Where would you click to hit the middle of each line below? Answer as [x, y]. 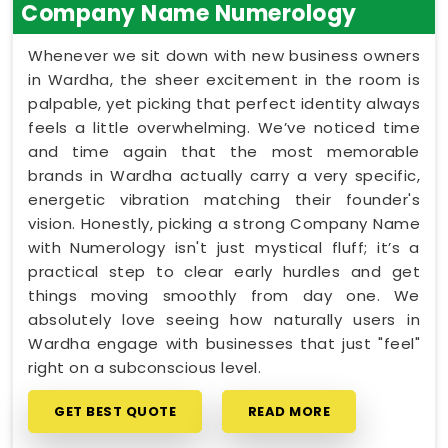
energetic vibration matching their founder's [224, 199]
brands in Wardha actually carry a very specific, [224, 175]
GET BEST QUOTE [115, 411]
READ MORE [288, 411]
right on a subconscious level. [144, 367]
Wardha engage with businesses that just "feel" [224, 343]
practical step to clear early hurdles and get [224, 271]
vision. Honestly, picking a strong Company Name [224, 223]
